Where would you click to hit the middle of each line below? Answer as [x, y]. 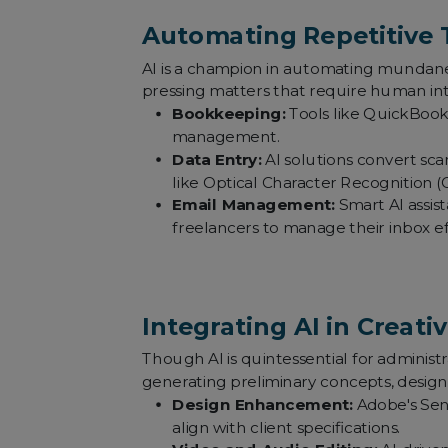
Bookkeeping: [229, 113]
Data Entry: [217, 159]
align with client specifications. [286, 427]
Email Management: [253, 205]
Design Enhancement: [262, 404]
